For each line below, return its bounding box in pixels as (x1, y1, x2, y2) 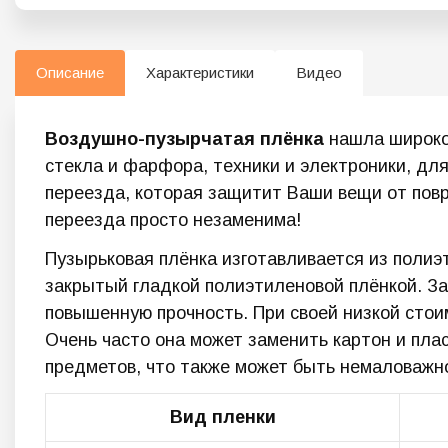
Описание (36, 64, 104, 82)
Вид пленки (169, 407, 276, 428)
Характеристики (146, 64, 254, 82)
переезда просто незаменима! (45, 210, 301, 231)
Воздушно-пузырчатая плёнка (45, 129, 324, 150)
